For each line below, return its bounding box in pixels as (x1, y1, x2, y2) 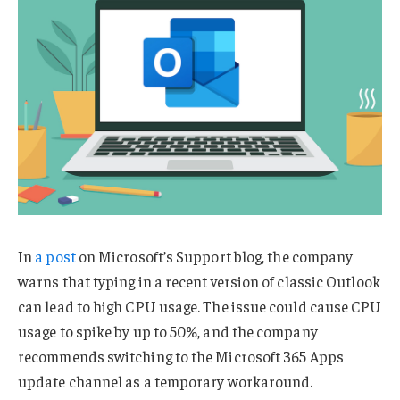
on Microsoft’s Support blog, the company (75, 246, 354, 266)
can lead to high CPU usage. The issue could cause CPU (18, 296, 382, 316)
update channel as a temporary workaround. (18, 371, 313, 391)
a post (35, 246, 76, 266)
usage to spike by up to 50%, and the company (18, 321, 318, 341)
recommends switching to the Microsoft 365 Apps (18, 346, 344, 366)
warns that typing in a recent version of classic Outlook (18, 271, 380, 291)
